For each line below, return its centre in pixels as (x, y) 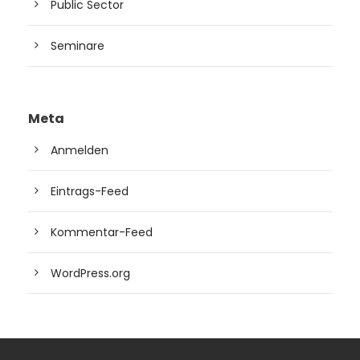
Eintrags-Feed (90, 192)
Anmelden (80, 151)
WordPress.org (90, 274)
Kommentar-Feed (102, 233)
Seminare (78, 46)
